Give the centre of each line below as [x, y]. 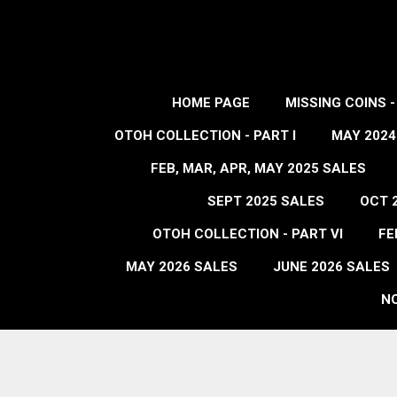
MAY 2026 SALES [182, 267]
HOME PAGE [211, 103]
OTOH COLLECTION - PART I [205, 136]
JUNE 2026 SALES [331, 267]
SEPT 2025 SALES [266, 201]
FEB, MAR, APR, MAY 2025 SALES [258, 168]
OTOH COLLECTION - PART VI [247, 234]
